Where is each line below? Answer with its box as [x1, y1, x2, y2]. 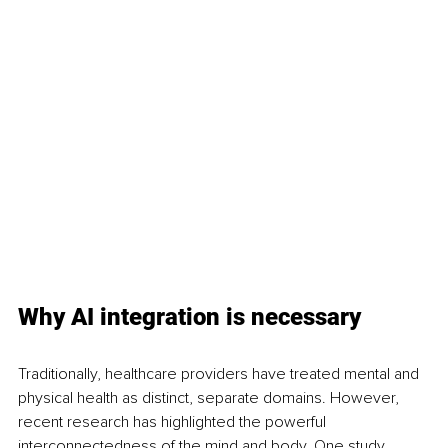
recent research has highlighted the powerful [18, 411, 330, 432]
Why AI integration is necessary [18, 302, 361, 331]
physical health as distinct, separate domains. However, [18, 387, 403, 408]
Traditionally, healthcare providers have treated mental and [18, 363, 423, 384]
